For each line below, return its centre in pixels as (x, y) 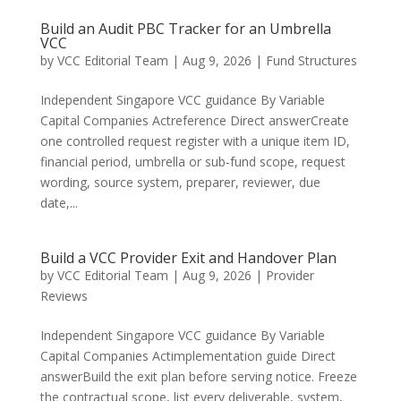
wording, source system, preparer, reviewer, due (180, 182)
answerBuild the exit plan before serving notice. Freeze (198, 376)
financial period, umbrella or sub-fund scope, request (192, 162)
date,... (59, 203)
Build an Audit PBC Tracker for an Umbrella (185, 29)
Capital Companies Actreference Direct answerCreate (194, 120)
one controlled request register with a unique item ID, (195, 141)
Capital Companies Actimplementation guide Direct (188, 356)
